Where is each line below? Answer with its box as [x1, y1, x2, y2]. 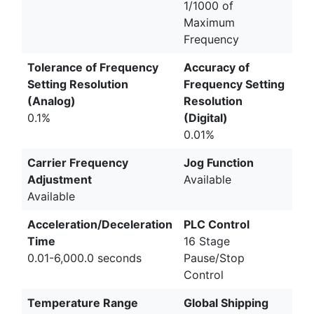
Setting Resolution [27, 76, 128, 91]
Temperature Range [27, 295, 138, 310]
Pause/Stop [184, 250, 245, 265]
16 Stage [184, 233, 230, 248]
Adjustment [27, 172, 92, 186]
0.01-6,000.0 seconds [27, 250, 142, 265]
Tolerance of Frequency [27, 60, 158, 74]
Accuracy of [184, 60, 250, 74]
